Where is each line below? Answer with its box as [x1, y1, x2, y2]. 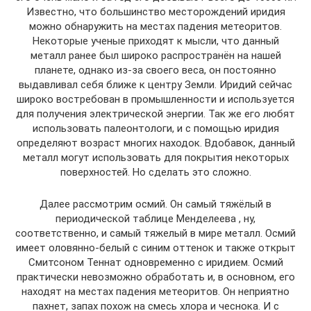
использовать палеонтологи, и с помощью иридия [32, 121, 279, 135]
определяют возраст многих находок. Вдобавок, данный [16, 136, 295, 149]
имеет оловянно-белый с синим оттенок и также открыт [15, 241, 296, 254]
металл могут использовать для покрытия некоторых [22, 151, 289, 164]
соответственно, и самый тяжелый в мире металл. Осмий [15, 226, 296, 239]
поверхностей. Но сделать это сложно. [60, 165, 251, 178]
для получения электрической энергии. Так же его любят [16, 107, 295, 120]
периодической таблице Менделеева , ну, [56, 212, 255, 225]
